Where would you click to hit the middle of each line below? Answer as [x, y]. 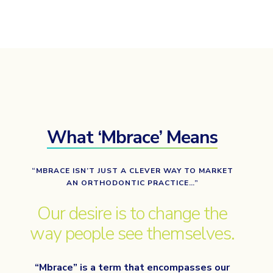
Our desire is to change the [133, 214]
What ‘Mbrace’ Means [133, 137]
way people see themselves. [133, 234]
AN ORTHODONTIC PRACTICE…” [132, 183]
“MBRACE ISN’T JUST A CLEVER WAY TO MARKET [132, 171]
